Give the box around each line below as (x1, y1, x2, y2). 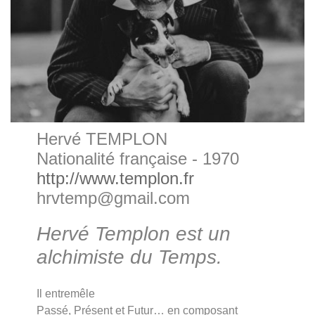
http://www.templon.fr (37, 168, 195, 188)
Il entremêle (37, 287, 96, 300)
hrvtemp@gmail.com (37, 188, 191, 207)
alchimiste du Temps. (37, 245, 223, 268)
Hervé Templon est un (37, 222, 231, 245)
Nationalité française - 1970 (37, 148, 240, 168)
